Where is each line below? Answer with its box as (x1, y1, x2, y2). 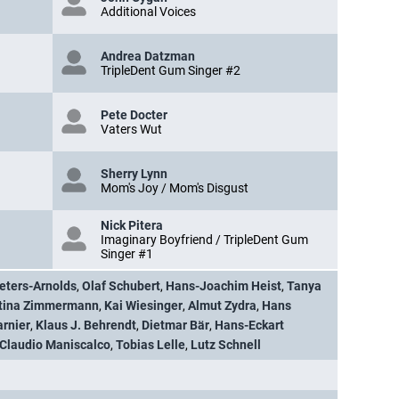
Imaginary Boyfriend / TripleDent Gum (101, 232, 308, 247)
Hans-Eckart (215, 318, 284, 332)
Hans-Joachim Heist (166, 279, 281, 293)
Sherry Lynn (101, 167, 167, 181)
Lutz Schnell (191, 338, 261, 352)
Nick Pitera (101, 218, 163, 232)
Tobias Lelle (116, 338, 185, 352)
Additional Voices (101, 4, 196, 19)
